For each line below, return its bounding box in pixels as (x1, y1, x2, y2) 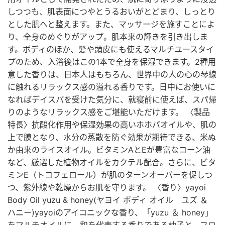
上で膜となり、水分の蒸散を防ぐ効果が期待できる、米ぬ (8, 132, 216, 142)
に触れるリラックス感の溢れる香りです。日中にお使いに (8, 82, 215, 92)
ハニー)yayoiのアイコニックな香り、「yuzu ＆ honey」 (8, 207, 213, 217)
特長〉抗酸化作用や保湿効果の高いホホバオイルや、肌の (8, 120, 216, 130)
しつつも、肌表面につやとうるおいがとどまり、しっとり (8, 7, 215, 17)
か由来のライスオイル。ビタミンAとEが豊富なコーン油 (8, 145, 210, 155)
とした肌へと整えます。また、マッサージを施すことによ (8, 19, 215, 29)
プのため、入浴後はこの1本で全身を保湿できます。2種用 (8, 57, 216, 67)
